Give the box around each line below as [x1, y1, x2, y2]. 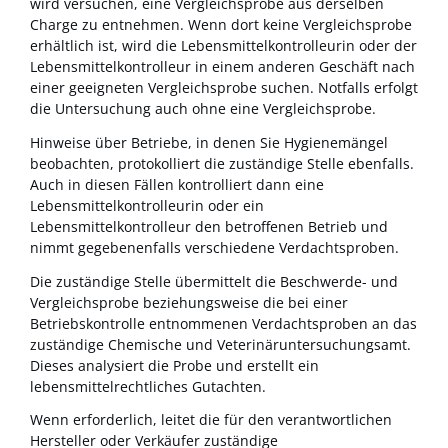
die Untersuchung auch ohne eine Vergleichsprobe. [30, 99, 376, 119]
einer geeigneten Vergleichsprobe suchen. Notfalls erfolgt [30, 78, 418, 98]
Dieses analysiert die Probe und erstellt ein [30, 355, 319, 375]
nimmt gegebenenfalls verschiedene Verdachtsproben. [30, 238, 399, 258]
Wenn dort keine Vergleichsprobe [188, 15, 412, 35]
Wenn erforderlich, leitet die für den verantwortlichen [30, 410, 392, 430]
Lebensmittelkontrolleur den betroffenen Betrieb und [30, 217, 388, 237]
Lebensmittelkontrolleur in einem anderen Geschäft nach [30, 57, 415, 77]
